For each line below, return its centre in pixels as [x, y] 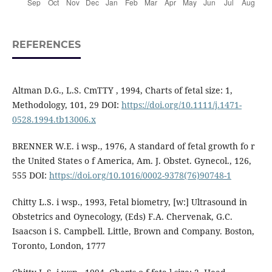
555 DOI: [30, 175]
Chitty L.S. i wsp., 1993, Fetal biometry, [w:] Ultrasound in [129, 202]
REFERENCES [46, 45]
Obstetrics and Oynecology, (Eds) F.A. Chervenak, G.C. [122, 217]
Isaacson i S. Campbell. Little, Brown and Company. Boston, [133, 231]
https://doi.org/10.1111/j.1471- [181, 105]
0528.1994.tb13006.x [54, 120]
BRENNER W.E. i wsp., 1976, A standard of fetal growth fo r [133, 146]
